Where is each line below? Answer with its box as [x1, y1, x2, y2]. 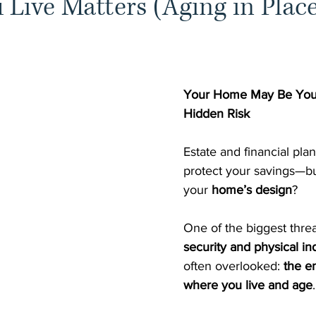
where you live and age [183, 277, 312, 292]
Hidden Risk [183, 106, 250, 121]
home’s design [212, 182, 292, 197]
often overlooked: [183, 258, 284, 273]
